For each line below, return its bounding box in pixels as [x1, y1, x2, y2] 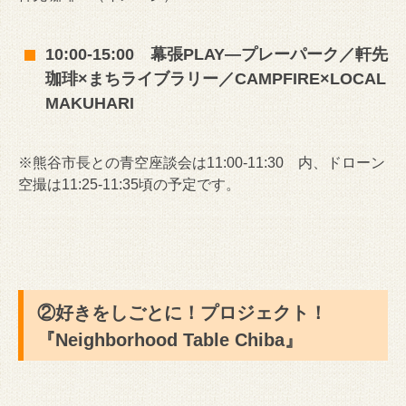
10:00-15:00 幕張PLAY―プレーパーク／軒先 [45, 45, 388, 64]
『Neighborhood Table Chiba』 [37, 330, 303, 351]
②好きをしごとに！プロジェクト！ [37, 303, 327, 324]
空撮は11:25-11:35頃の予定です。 [18, 177, 240, 193]
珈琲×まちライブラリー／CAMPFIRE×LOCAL [45, 70, 386, 89]
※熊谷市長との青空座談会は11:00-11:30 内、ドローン [18, 155, 385, 171]
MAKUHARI [45, 94, 134, 113]
